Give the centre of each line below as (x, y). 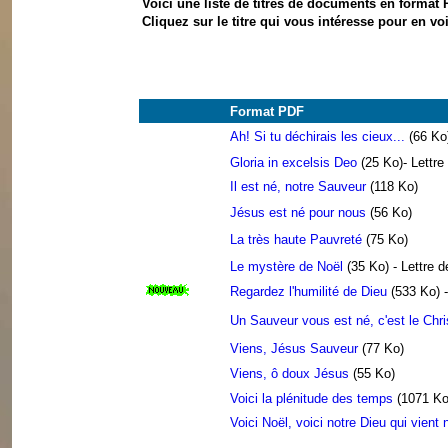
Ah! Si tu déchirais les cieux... (317, 136)
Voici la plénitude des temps (311, 398)
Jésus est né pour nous (298, 212)
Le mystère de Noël (286, 266)
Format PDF (267, 111)
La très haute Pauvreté (298, 239)
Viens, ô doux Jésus (289, 373)
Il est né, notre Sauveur (298, 186)
